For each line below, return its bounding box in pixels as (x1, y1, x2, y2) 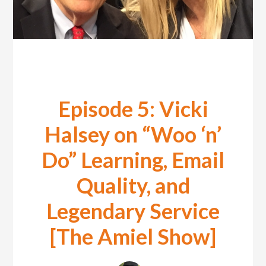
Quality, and (76, 172, 190, 199)
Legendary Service (46, 198, 220, 224)
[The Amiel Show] (50, 223, 216, 250)
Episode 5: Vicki (58, 96, 208, 122)
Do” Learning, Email (42, 147, 224, 173)
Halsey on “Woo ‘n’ (45, 121, 221, 148)
